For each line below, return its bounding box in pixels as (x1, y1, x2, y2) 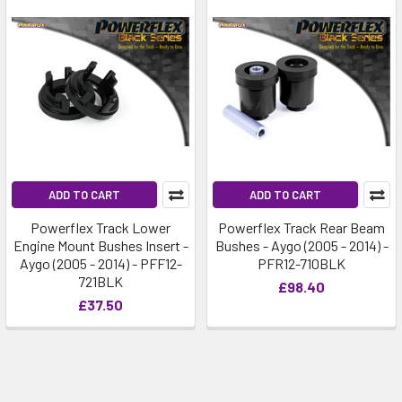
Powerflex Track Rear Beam (218, 219, 385, 236)
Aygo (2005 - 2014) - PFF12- (19, 255, 182, 272)
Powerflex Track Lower (31, 219, 170, 236)
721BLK (78, 273, 123, 290)
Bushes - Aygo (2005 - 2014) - (214, 237, 389, 254)
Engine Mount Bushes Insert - (13, 237, 188, 254)
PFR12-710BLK (258, 255, 345, 272)
